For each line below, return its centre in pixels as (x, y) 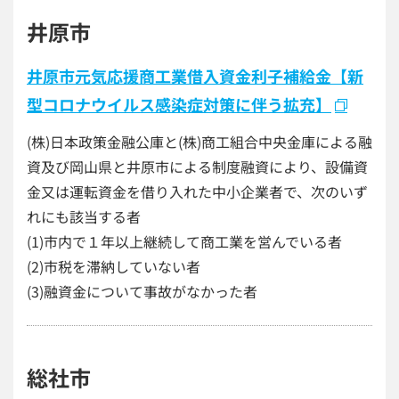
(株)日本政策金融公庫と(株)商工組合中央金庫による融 (199, 142)
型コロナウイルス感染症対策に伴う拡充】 (179, 104)
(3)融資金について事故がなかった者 (142, 291)
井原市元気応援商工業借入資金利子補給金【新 (195, 76)
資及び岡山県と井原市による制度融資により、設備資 (197, 167)
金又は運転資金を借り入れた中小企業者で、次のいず (197, 191)
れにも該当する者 (84, 216)
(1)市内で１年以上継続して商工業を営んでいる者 (184, 241)
